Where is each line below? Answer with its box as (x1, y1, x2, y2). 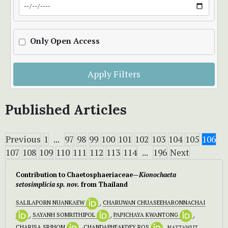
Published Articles (5, 101, 127, 118)
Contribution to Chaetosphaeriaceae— (16, 170, 139, 179)
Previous (6, 133, 41, 145)
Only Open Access (30, 35, 100, 46)
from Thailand (79, 180, 128, 189)
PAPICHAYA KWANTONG (113, 211, 180, 219)
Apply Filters (88, 68, 140, 80)
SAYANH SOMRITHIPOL (33, 211, 97, 219)
